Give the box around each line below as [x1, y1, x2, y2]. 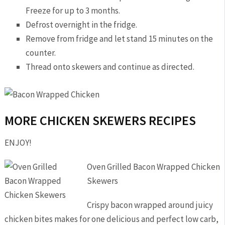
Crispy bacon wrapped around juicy [86, 199, 213, 210]
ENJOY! [4, 137, 32, 148]
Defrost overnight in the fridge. [26, 19, 138, 30]
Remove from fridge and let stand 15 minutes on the [26, 33, 213, 44]
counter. [26, 47, 56, 58]
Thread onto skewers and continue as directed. [26, 61, 195, 72]
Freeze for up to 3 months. [26, 5, 121, 16]
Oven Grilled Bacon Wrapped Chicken [86, 161, 220, 172]
